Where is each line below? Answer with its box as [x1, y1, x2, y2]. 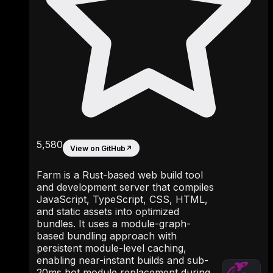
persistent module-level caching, [37, 242, 186, 254]
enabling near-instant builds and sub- [37, 254, 208, 266]
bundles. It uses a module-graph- [37, 218, 191, 230]
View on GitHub [70, 143, 126, 153]
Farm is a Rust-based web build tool [37, 169, 203, 181]
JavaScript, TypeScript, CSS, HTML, [37, 193, 208, 205]
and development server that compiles [37, 181, 214, 193]
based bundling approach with [37, 230, 177, 242]
